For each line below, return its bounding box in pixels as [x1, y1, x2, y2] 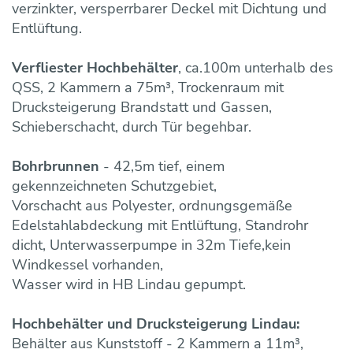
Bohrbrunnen [12, 156, 99, 176]
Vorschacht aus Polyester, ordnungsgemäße [12, 195, 292, 215]
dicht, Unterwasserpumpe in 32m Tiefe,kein [12, 235, 291, 255]
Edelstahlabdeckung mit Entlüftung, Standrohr [12, 215, 308, 235]
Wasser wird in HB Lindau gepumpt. [12, 274, 246, 294]
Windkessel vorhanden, [12, 255, 163, 274]
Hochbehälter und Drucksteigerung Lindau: [12, 314, 299, 333]
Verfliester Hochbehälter [12, 58, 178, 77]
